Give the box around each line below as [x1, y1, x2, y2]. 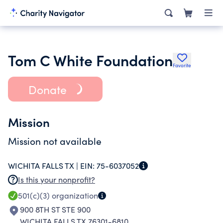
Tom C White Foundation [8, 49, 173, 70]
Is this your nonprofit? [18, 174, 95, 185]
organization [50, 190, 98, 201]
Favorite [173, 62, 191, 69]
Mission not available [8, 134, 102, 147]
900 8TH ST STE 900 [20, 204, 91, 215]
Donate [28, 81, 67, 97]
